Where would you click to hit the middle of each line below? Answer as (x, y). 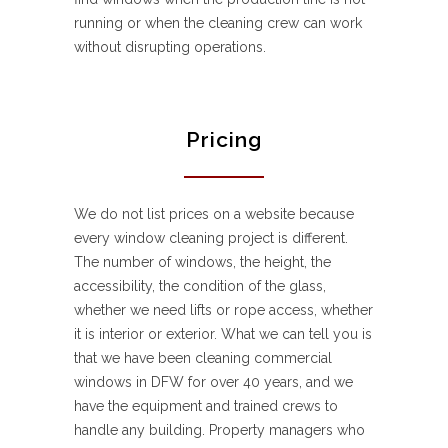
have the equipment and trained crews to (206, 406)
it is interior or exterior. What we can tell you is (223, 334)
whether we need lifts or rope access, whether (223, 310)
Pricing (224, 140)
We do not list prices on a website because (214, 214)
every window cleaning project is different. (211, 238)
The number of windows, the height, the (202, 262)
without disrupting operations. (170, 47)
